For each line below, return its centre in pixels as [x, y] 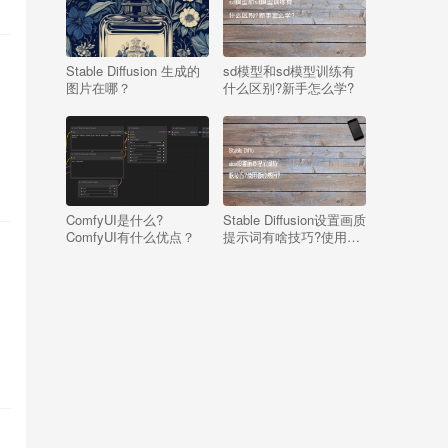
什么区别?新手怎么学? [288, 88]
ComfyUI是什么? [114, 219]
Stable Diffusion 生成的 [133, 71]
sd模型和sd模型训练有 [289, 71]
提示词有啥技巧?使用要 [291, 236]
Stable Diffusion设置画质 [294, 219]
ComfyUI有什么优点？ [130, 236]
